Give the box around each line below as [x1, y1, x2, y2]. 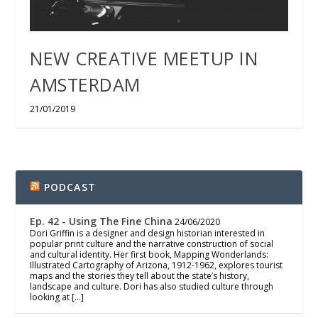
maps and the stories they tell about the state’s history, [30, 269, 250, 282]
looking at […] [30, 290, 84, 303]
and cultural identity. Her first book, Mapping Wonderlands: [30, 248, 269, 261]
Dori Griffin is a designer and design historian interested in [30, 226, 265, 239]
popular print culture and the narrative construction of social [30, 237, 274, 250]
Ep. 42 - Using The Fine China [30, 214, 173, 228]
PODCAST [43, 180, 97, 194]
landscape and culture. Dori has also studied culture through [30, 280, 274, 292]
